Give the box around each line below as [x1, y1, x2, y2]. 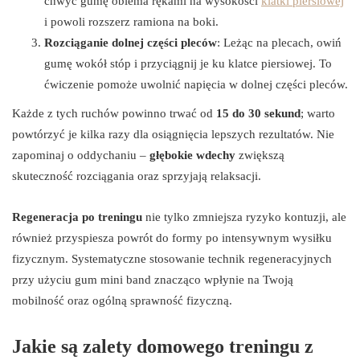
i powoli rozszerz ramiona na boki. [44, 14, 219, 28]
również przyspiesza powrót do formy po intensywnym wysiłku [12, 231, 332, 244]
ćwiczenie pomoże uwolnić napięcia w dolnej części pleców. [44, 77, 348, 91]
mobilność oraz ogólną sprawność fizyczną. [12, 293, 232, 307]
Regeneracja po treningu [12, 210, 142, 223]
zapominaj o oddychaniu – [12, 148, 149, 162]
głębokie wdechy [149, 148, 235, 162]
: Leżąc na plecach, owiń [217, 35, 342, 49]
